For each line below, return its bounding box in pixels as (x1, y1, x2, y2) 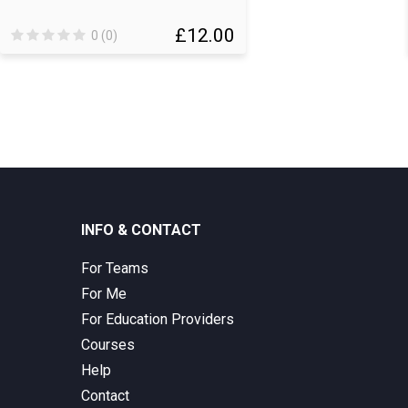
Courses (81, 336, 135, 353)
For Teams (81, 260, 148, 277)
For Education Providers (81, 311, 234, 328)
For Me (81, 285, 127, 302)
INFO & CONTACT (81, 221, 201, 239)
